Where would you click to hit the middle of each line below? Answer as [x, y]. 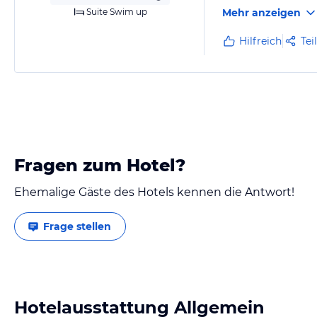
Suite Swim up [117, 12]
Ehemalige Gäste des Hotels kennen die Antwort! [154, 192]
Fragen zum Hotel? [100, 165]
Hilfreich [260, 41]
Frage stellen [77, 226]
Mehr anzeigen [261, 13]
